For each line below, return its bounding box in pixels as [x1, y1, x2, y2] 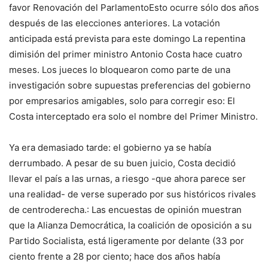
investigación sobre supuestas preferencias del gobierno [9, 80, 251, 92]
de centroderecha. [9, 204, 87, 216]
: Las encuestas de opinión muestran [87, 204, 242, 216]
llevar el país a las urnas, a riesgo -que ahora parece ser [9, 173, 246, 185]
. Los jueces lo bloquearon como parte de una [37, 64, 230, 76]
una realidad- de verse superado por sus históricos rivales [9, 188, 256, 200]
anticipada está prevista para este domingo [9, 33, 193, 45]
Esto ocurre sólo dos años [149, 2, 259, 14]
